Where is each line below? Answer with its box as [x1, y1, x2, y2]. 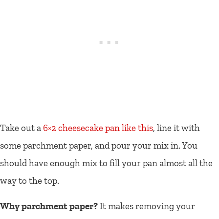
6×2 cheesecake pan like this [43, 122, 153, 133]
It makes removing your [98, 200, 195, 212]
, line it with [153, 122, 200, 133]
